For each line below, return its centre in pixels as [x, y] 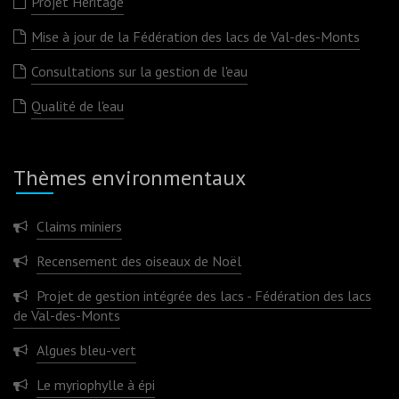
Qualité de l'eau [77, 106]
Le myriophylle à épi [96, 384]
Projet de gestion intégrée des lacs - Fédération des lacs [204, 295]
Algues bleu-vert [86, 350]
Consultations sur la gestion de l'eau [139, 71]
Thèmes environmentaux [130, 177]
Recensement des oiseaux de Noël [139, 261]
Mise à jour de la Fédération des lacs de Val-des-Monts [195, 36]
